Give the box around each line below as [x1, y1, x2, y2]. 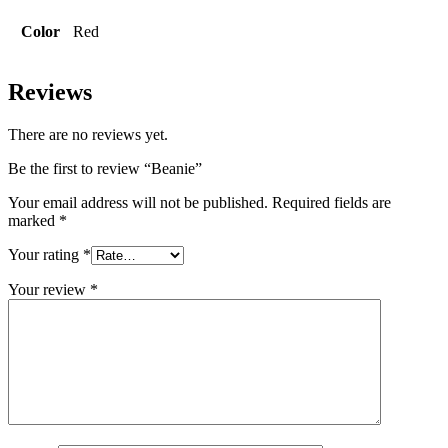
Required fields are [272, 194, 391, 212]
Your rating [8, 246, 83, 264]
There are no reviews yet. [8, 126, 168, 144]
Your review [8, 281, 90, 299]
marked [8, 212, 59, 230]
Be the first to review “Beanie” [8, 160, 202, 178]
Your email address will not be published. [8, 194, 268, 212]
